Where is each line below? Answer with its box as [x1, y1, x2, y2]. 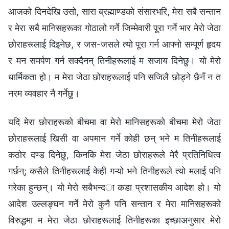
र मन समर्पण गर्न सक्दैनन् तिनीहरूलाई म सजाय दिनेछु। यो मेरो [8, 55, 221, 66]
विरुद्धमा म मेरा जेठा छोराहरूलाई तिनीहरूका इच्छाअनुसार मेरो [8, 214, 221, 225]
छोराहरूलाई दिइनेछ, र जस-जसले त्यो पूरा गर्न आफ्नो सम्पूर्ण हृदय [8, 38, 221, 50]
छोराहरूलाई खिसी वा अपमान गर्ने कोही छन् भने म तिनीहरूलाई [8, 132, 221, 144]
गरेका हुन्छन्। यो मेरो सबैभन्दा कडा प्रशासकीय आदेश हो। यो [8, 181, 221, 193]
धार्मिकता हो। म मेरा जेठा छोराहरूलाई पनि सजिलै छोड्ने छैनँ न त [8, 71, 221, 82]
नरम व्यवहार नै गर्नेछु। [8, 87, 80, 99]
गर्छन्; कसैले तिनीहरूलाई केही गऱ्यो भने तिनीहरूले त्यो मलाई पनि [8, 165, 221, 176]
